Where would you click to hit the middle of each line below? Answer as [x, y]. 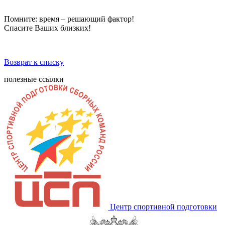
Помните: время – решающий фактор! [69, 19]
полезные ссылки [34, 79]
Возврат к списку [34, 62]
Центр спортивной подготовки [163, 206]
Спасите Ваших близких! [47, 28]
